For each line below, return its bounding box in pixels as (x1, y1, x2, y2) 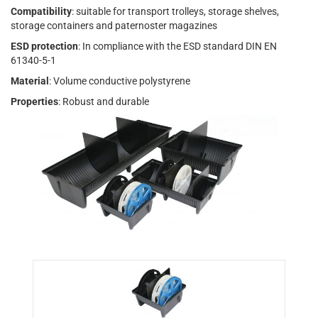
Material (11, 75, 49, 87)
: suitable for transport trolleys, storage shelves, (72, 6, 279, 18)
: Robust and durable (58, 96, 149, 108)
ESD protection (11, 40, 78, 53)
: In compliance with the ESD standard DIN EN (78, 40, 277, 53)
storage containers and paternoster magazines (11, 20, 217, 32)
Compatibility (11, 6, 72, 18)
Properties (11, 96, 58, 108)
